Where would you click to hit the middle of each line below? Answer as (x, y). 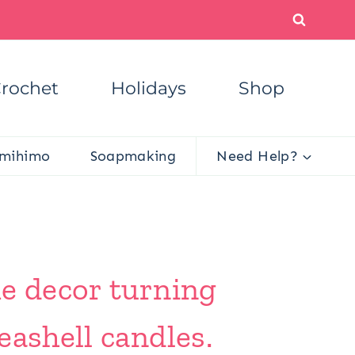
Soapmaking (133, 156)
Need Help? (257, 156)
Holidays (149, 88)
